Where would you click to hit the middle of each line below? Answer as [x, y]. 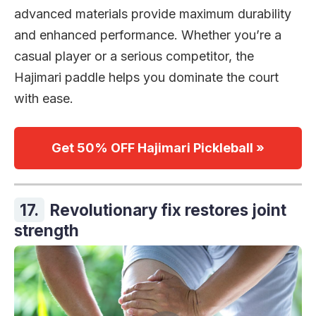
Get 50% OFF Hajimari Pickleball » [158, 148]
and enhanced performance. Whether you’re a [148, 35]
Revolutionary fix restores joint [168, 210]
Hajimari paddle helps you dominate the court [146, 78]
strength [47, 231]
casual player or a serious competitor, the [134, 56]
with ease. [44, 99]
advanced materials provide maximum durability [153, 14]
